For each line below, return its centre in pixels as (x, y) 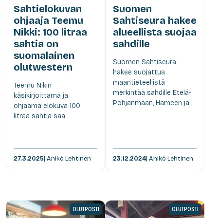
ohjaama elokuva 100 (47, 106)
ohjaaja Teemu (48, 20)
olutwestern (43, 67)
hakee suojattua (139, 72)
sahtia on (36, 44)
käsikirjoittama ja (41, 95)
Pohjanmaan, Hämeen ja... (153, 103)
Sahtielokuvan (48, 9)
